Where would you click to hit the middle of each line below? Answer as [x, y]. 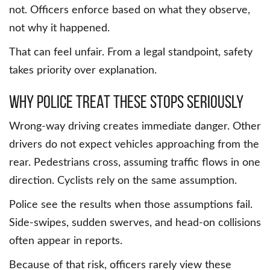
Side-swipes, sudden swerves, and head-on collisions [135, 223]
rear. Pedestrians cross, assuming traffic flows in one [135, 163]
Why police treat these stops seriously [126, 102]
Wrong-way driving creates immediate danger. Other [135, 127]
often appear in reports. [66, 241]
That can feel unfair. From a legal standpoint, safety [131, 53]
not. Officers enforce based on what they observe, [130, 11]
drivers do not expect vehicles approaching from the [134, 145]
